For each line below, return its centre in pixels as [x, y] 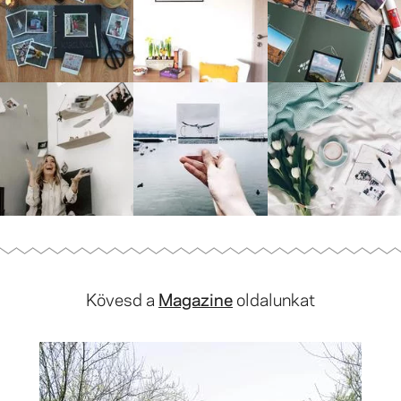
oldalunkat [274, 299]
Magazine [196, 299]
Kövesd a [122, 299]
